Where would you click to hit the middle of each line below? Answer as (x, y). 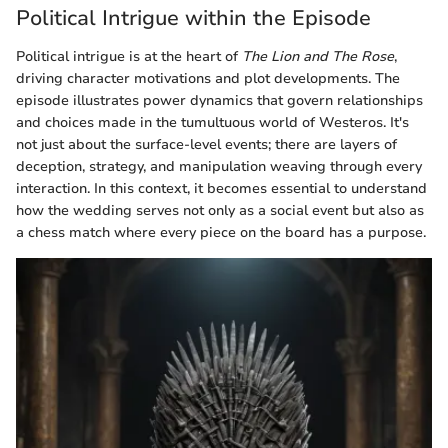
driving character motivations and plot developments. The (208, 78)
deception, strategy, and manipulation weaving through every (219, 166)
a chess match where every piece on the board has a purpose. (221, 232)
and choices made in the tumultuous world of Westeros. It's (212, 122)
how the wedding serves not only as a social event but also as (220, 210)
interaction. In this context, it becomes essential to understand (221, 188)
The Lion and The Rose (318, 56)
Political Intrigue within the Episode (193, 18)
